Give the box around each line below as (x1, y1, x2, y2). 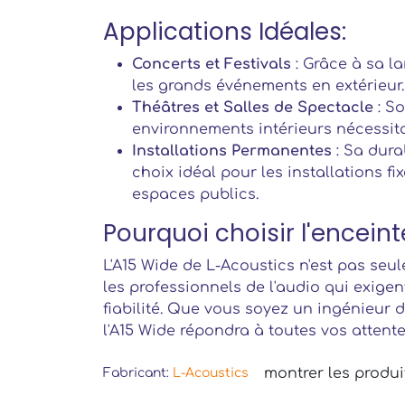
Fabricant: (103, 365, 173, 380)
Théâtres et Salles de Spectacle (132, 99, 373, 116)
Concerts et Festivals (132, 56, 291, 72)
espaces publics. (132, 186, 259, 202)
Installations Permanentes (132, 143, 332, 159)
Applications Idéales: (103, 15, 346, 48)
